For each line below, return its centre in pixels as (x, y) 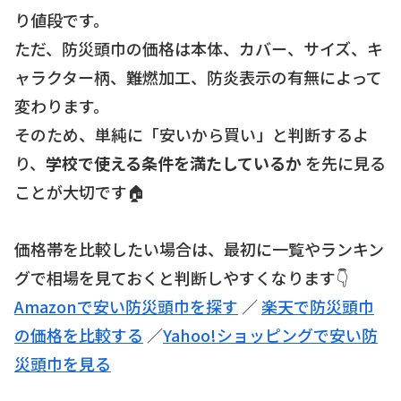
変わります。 (62, 105)
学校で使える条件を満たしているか (174, 162)
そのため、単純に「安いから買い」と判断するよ (192, 134)
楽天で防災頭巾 (318, 306)
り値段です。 (62, 19)
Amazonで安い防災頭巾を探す (126, 306)
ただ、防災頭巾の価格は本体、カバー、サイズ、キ (199, 48)
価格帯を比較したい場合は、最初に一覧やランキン (199, 248)
